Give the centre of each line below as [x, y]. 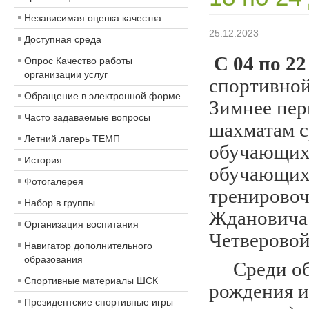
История [43, 160]
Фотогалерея [54, 181]
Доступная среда [63, 39]
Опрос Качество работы [78, 61]
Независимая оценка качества [93, 18]
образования [53, 259]
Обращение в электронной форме [102, 96]
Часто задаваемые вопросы [87, 117]
